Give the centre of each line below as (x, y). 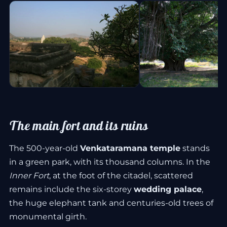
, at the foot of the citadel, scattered (121, 176)
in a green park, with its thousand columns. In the (110, 162)
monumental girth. (48, 217)
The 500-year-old (45, 148)
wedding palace (168, 189)
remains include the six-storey (71, 189)
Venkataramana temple (130, 148)
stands (195, 148)
